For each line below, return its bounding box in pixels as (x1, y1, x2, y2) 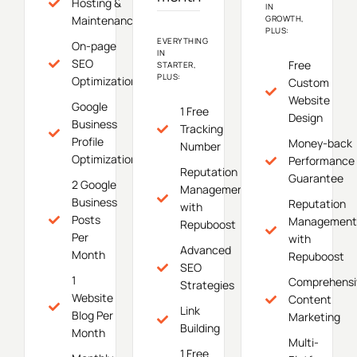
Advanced (179, 242, 231, 258)
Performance (288, 153, 355, 169)
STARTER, (157, 59, 196, 71)
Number (179, 139, 221, 155)
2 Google (71, 177, 116, 193)
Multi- (288, 335, 319, 351)
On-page (71, 38, 116, 54)
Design (288, 110, 323, 126)
